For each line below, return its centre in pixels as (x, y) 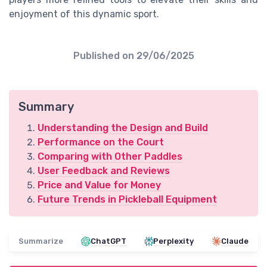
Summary (46, 107)
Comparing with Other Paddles (110, 157)
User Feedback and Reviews (104, 171)
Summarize (41, 241)
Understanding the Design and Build (123, 128)
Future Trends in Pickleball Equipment (127, 200)
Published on (105, 56)
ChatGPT (109, 241)
